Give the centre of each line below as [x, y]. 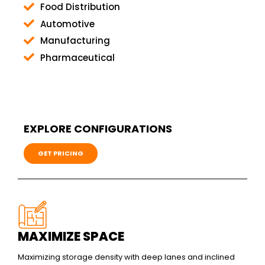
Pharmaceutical [77, 57]
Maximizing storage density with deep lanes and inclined [126, 257]
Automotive [67, 24]
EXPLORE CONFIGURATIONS [98, 129]
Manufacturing [75, 41]
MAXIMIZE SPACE [71, 237]
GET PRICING [61, 153]
